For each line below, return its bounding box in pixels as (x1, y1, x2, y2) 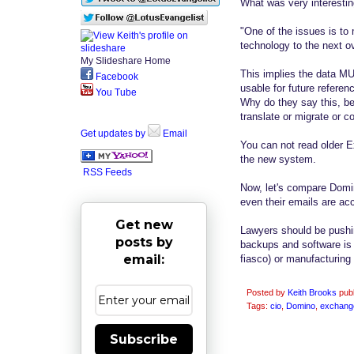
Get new (115, 217, 173, 232)
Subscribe (110, 331, 178, 347)
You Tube (93, 86, 137, 98)
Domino (286, 300, 315, 311)
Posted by (247, 287, 288, 297)
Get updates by (81, 127, 148, 139)
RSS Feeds (83, 166, 132, 178)
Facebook (93, 70, 138, 82)
